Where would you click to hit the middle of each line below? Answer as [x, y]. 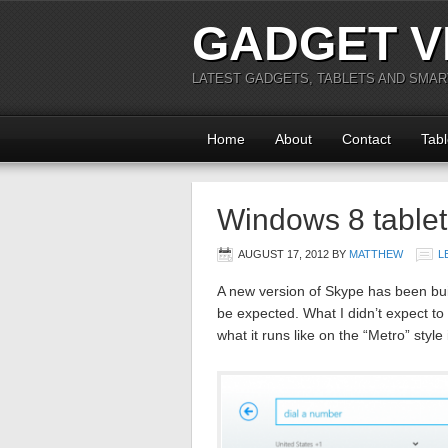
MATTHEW [376, 254]
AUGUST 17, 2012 [283, 254]
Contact [366, 139]
